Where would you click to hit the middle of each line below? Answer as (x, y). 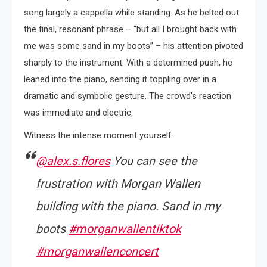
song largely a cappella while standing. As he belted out (131, 13)
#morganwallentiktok (125, 229)
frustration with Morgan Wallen (118, 184)
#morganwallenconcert (97, 252)
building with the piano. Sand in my (128, 206)
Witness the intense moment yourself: (99, 135)
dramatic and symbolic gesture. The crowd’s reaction (128, 96)
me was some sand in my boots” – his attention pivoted (133, 46)
